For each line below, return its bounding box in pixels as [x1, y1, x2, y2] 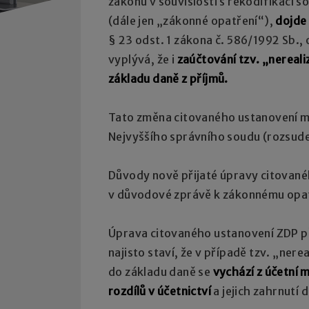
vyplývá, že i [108, 52, 177, 66]
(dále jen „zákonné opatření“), [108, 13, 276, 28]
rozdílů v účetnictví [108, 283, 214, 298]
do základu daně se [108, 264, 213, 279]
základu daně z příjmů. [108, 71, 228, 86]
